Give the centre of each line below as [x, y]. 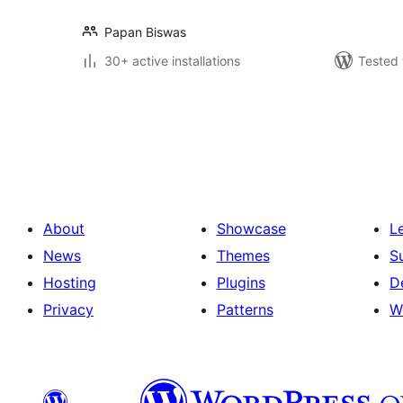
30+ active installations [172, 61]
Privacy [68, 309]
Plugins [241, 282]
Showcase [251, 228]
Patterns [245, 309]
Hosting [70, 282]
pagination [134, 133]
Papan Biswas [145, 32]
